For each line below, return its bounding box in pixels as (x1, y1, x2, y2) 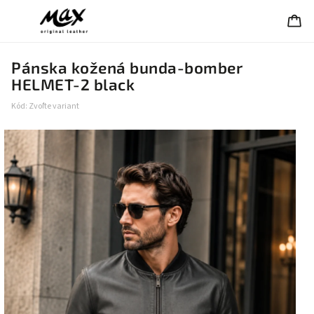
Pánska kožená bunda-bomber (11, 58, 243, 77)
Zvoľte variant (29, 100, 79, 112)
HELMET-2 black (11, 75, 135, 94)
